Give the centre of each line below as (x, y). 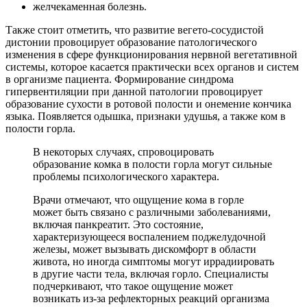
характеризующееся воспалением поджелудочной (149, 236)
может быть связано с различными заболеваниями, (152, 212)
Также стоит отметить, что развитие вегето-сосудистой (135, 29)
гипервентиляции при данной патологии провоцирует (134, 91)
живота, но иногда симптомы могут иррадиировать (153, 261)
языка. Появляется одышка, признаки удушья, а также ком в (146, 116)
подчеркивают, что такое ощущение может (133, 286)
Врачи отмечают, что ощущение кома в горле (138, 199)
